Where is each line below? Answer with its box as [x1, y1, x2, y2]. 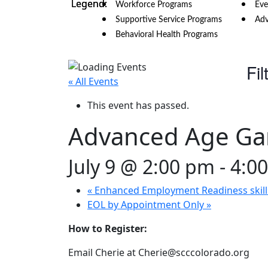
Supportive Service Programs [115, 16, 222, 25]
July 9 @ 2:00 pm [68, 154, 215, 180]
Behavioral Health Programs [115, 31, 218, 39]
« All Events [68, 75, 118, 89]
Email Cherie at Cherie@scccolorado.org [68, 246, 249, 260]
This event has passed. [87, 99, 189, 112]
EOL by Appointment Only [87, 198, 206, 212]
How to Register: [68, 222, 147, 236]
